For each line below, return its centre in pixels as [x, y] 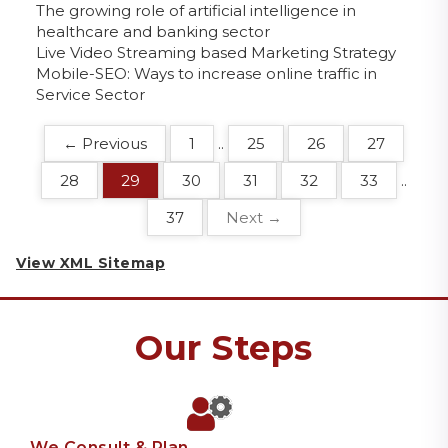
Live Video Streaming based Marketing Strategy [216, 52]
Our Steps [224, 347]
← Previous [105, 143]
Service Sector [90, 94]
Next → [254, 217]
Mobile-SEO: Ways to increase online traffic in [206, 73]
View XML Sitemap [90, 262]
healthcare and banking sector [153, 31]
